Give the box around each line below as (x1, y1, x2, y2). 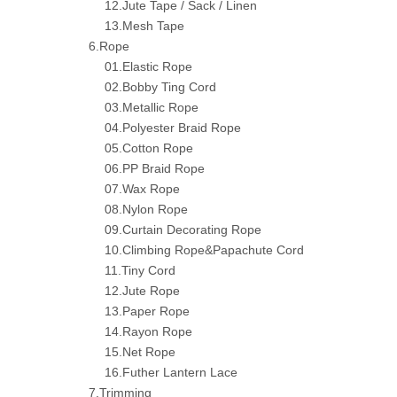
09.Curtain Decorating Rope (105, 222, 261, 237)
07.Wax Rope (105, 182, 180, 196)
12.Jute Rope (105, 284, 180, 298)
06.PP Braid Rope (105, 161, 205, 175)
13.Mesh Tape (105, 19, 184, 33)
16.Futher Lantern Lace (105, 365, 237, 379)
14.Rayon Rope (105, 324, 192, 339)
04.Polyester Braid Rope (105, 121, 241, 135)
